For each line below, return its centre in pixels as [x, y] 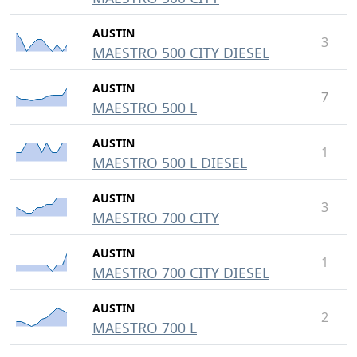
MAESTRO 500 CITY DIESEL [181, 53]
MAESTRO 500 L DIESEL [170, 163]
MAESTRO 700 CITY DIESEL [181, 273]
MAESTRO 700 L [145, 328]
